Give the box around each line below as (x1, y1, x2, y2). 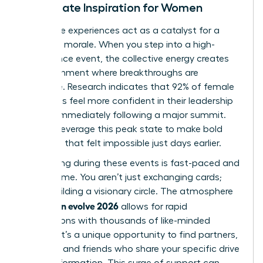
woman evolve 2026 (34, 200, 119, 212)
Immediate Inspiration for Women (22, 2, 203, 14)
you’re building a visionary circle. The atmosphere (22, 187, 233, 197)
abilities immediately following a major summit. (22, 110, 226, 120)
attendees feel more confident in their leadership (22, 96, 233, 106)
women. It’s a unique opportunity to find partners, (22, 230, 238, 240)
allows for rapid (119, 202, 187, 212)
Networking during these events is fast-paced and (22, 159, 240, 168)
